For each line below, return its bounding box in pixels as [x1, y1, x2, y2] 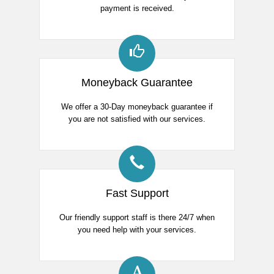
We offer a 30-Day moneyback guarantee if [61, 102, 213, 112]
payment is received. [100, 4, 174, 13]
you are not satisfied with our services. [68, 114, 206, 124]
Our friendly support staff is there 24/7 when [59, 213, 215, 223]
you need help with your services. [78, 225, 196, 235]
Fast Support [105, 187, 169, 200]
